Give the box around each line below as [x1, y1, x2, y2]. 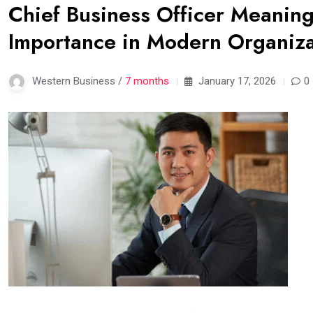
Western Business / [32, 74, 125, 87]
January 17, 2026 [196, 74, 276, 87]
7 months [125, 74, 169, 87]
